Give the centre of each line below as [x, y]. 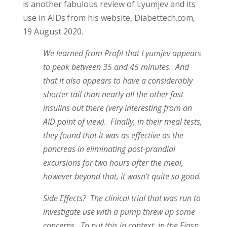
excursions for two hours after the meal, [113, 163]
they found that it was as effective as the [113, 135]
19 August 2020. [54, 31]
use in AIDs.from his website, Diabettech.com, [109, 18]
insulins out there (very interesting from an [117, 108]
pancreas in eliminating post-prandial [109, 149]
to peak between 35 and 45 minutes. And [116, 67]
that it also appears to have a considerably [118, 81]
